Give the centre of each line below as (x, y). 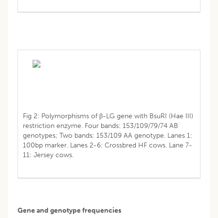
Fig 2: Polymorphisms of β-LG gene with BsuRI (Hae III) (108, 116)
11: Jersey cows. (48, 155)
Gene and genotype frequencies (69, 210)
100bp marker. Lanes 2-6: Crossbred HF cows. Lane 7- (108, 145)
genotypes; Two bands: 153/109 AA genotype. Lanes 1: (108, 135)
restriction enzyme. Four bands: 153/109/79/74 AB (100, 126)
